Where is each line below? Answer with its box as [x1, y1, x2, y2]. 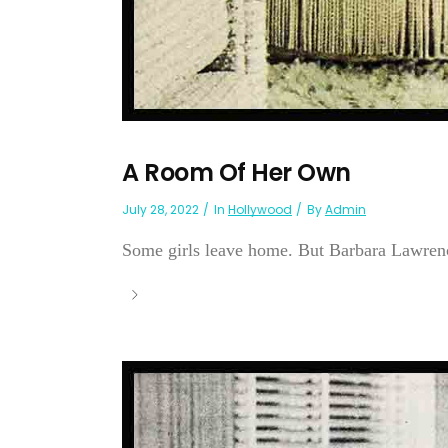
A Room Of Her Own [122, 155, 351, 189]
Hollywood [228, 200, 292, 218]
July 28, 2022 [122, 200, 199, 218]
